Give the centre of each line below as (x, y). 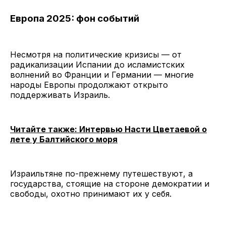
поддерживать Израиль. (60, 95)
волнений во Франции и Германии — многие (102, 75)
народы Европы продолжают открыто (89, 85)
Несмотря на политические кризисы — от (96, 55)
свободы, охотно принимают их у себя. (91, 194)
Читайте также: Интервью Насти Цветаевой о (108, 129)
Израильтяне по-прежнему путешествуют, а (101, 174)
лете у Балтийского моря (64, 139)
